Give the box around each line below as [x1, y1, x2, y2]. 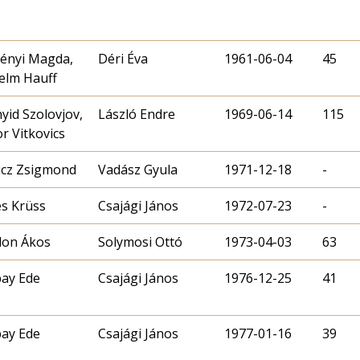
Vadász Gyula [98, 160, 178, 178]
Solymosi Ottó [98, 232, 182, 251]
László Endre [98, 104, 175, 123]
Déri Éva [98, 49, 148, 67]
